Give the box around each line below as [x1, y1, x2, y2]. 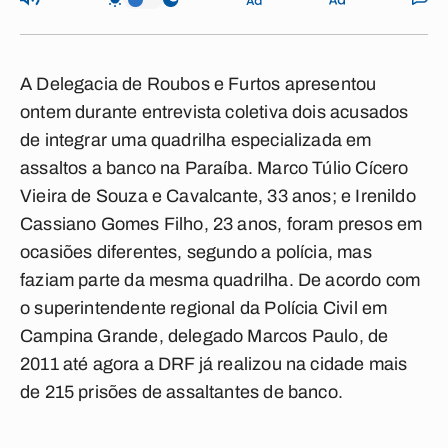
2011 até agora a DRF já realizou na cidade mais [20, 354, 408, 374]
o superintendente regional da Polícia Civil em [20, 298, 388, 318]
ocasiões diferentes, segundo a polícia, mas [20, 242, 372, 262]
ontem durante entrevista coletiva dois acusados [20, 102, 409, 122]
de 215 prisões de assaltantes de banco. [20, 382, 344, 402]
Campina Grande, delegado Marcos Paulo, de [20, 326, 389, 346]
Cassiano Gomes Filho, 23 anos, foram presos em [20, 214, 423, 234]
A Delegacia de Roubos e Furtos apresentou [20, 74, 377, 94]
